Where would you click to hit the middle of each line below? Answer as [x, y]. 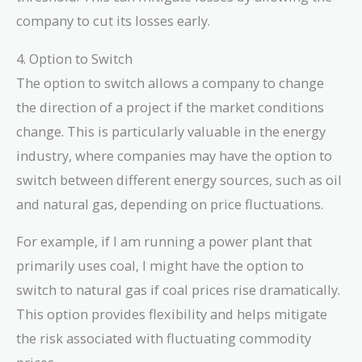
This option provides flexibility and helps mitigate [172, 314]
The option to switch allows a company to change [170, 82]
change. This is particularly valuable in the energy [171, 131]
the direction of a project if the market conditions [170, 107]
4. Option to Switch [74, 58]
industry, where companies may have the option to [174, 155]
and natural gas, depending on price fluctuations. [170, 204]
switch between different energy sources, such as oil [179, 179]
